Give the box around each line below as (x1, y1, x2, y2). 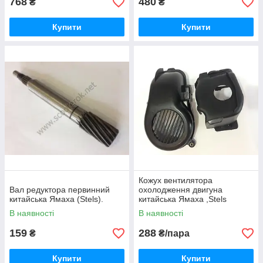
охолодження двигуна (139, 185, 222, 194)
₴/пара (156, 228, 190, 238)
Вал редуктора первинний (9, 185, 110, 194)
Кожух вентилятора (139, 176, 213, 185)
